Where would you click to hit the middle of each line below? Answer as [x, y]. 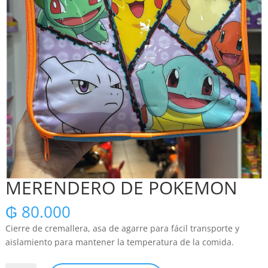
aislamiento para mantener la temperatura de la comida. [119, 242]
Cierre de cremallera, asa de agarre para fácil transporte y [122, 228]
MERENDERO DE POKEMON [121, 187]
